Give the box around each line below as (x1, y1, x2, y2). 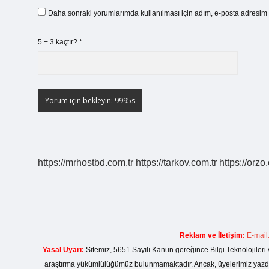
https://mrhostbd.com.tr (38, 157, 133, 168)
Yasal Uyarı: (43, 246, 84, 254)
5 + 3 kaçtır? (38, 38, 79, 46)
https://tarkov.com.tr (136, 157, 217, 168)
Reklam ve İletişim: (180, 231, 245, 240)
